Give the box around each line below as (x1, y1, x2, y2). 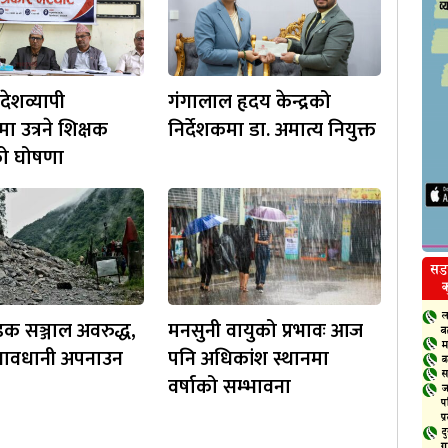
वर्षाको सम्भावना (168, 369, 292, 404)
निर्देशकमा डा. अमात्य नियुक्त (168, 112, 377, 147)
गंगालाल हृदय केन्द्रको (168, 84, 332, 119)
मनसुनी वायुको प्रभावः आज (168, 313, 364, 348)
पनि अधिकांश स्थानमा (168, 341, 330, 376)
